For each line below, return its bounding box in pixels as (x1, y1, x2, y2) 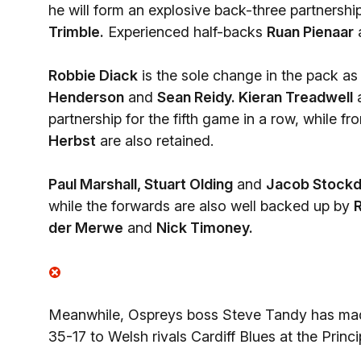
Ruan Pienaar (267, 23, 354, 40)
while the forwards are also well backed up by (48, 197, 354, 214)
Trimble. (48, 23, 104, 40)
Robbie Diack (48, 67, 138, 84)
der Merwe (48, 219, 123, 236)
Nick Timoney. (156, 219, 253, 236)
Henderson (48, 89, 124, 106)
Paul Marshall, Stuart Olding (48, 176, 233, 193)
